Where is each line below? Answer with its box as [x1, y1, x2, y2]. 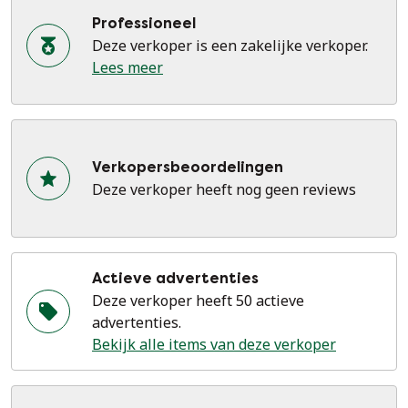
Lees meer [92, 57, 163, 77]
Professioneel [92, 15, 196, 32]
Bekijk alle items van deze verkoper [92, 334, 336, 354]
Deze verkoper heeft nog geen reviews [92, 179, 356, 199]
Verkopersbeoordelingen [92, 158, 283, 176]
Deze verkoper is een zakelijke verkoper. [92, 36, 368, 56]
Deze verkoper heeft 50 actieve [92, 291, 304, 311]
